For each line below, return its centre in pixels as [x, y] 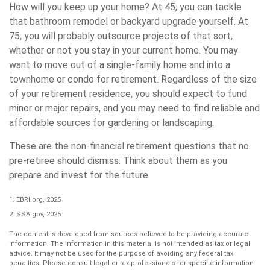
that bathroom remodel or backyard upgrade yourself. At [129, 21]
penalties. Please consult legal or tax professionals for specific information [131, 263]
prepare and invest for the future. [80, 175]
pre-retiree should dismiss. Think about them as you [118, 160]
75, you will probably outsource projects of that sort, [121, 36]
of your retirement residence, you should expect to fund [128, 93]
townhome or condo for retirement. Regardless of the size [133, 79]
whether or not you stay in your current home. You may [124, 50]
